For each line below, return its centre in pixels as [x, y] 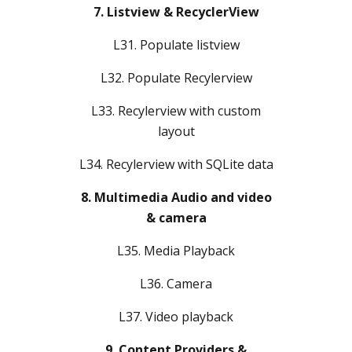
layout [176, 131]
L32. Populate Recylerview [176, 77]
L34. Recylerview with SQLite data [176, 164]
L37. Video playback [176, 316]
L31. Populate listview [176, 44]
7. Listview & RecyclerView [176, 11]
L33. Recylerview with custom [176, 110]
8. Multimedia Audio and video [176, 197]
